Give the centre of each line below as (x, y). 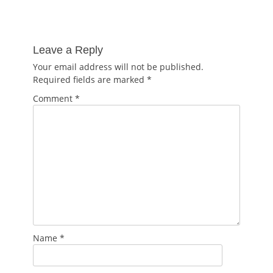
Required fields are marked (90, 79)
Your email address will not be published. (118, 66)
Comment (54, 98)
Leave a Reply (68, 50)
